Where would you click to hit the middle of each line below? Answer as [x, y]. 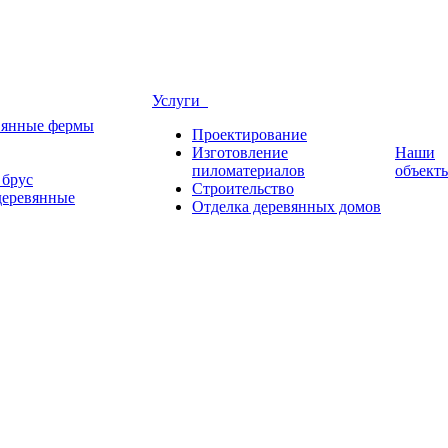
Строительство [243, 188]
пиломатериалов [248, 170]
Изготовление [240, 152]
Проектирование [249, 134]
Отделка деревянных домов [286, 206]
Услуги [180, 100]
